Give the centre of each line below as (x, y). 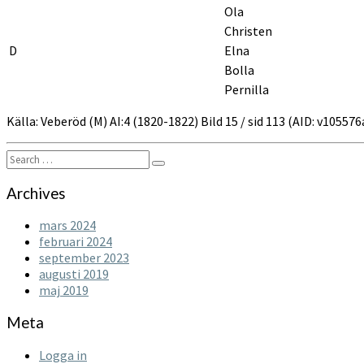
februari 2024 (76, 242)
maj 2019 (64, 290)
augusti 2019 (74, 274)
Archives (36, 193)
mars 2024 (67, 225)
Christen (248, 30)
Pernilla (247, 89)
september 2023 (84, 258)
